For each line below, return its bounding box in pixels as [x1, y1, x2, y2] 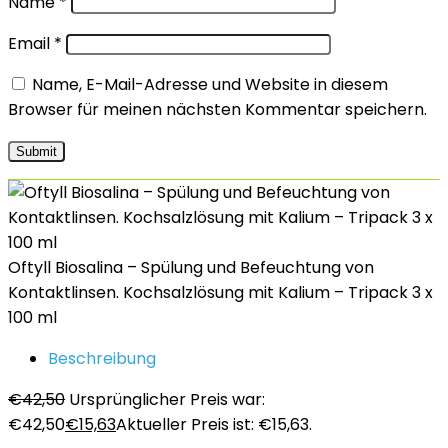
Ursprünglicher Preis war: [69, 388, 265, 411]
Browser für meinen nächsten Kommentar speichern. [8, 98, 427, 121]
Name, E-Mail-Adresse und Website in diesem [32, 73, 388, 96]
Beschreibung [48, 347, 156, 370]
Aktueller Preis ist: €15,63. [116, 413, 312, 436]
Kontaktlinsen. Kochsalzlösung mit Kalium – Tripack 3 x [8, 281, 433, 304]
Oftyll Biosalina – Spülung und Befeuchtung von [8, 256, 374, 279]
